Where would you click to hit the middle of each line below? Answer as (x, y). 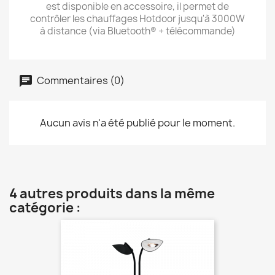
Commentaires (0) (80, 80)
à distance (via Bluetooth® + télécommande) (137, 31)
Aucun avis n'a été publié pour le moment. (137, 123)
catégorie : (45, 208)
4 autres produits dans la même (112, 194)
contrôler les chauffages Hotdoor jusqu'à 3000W (137, 19)
